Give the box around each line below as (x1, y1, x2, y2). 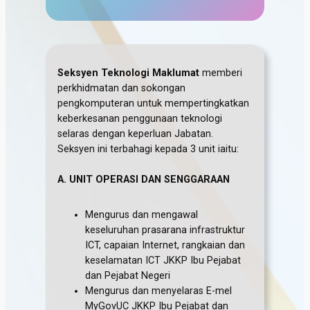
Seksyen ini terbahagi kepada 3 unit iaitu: (57, 143, 239, 155)
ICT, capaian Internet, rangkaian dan (85, 239, 246, 251)
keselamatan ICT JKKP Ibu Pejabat (85, 254, 241, 266)
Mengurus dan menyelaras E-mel (85, 284, 232, 297)
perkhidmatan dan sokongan (57, 82, 186, 94)
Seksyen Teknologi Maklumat (57, 66, 200, 79)
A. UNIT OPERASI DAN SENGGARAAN (57, 173, 230, 185)
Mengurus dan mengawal (85, 208, 199, 221)
